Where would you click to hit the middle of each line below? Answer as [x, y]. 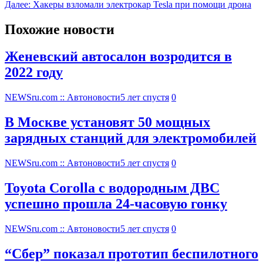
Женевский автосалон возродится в [118, 57]
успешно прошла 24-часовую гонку [116, 204]
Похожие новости [60, 29]
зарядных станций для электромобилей [131, 138]
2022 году [34, 73]
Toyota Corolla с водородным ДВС [112, 188]
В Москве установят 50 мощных [107, 122]
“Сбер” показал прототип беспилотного [131, 253]
